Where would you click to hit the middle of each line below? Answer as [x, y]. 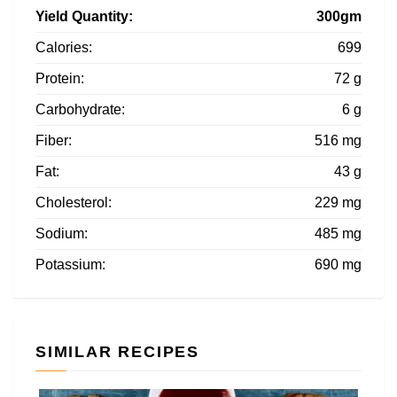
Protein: [60, 78]
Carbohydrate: [80, 109]
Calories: [64, 47]
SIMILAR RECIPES [117, 351]
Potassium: [70, 264]
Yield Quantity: [84, 16]
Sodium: [62, 233]
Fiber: [54, 140]
